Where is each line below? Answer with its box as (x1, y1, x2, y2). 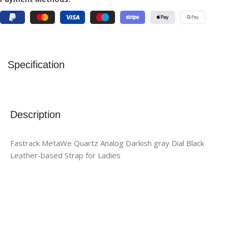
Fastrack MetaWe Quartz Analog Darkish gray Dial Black (10, 137, 204, 148)
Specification (8, 59, 65, 70)
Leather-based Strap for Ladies (10, 150, 121, 160)
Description (10, 108, 61, 120)
